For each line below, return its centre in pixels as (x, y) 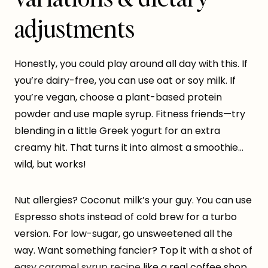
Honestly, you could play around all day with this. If (131, 64)
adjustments (74, 28)
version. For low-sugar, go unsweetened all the (124, 234)
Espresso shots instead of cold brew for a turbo (126, 217)
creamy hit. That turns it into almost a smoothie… (129, 148)
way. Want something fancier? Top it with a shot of (133, 251)
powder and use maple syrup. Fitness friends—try (130, 114)
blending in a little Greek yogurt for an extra (117, 131)
